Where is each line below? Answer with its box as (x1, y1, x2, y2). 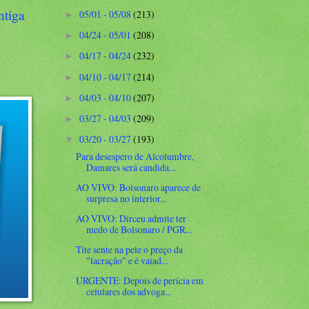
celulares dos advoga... (86, 285, 172, 299)
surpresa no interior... (86, 192, 167, 206)
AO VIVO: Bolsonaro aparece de (76, 181, 201, 195)
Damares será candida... (86, 161, 176, 175)
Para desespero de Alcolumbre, (76, 150, 195, 163)
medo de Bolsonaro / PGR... (86, 223, 192, 237)
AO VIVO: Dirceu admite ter (76, 212, 187, 226)
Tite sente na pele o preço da (76, 243, 183, 257)
